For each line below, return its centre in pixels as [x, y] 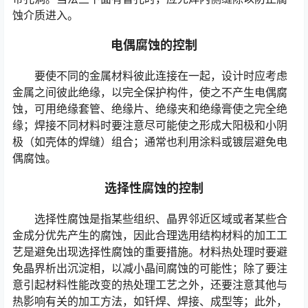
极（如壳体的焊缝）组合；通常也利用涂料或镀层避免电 [150, 142]
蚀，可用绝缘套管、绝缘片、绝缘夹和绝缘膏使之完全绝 [150, 109]
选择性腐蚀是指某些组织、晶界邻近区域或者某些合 [161, 219]
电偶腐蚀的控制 [154, 45]
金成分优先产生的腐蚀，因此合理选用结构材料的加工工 [150, 235]
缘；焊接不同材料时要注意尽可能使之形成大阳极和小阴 [150, 125]
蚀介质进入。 [45, 15]
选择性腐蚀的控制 [154, 188]
